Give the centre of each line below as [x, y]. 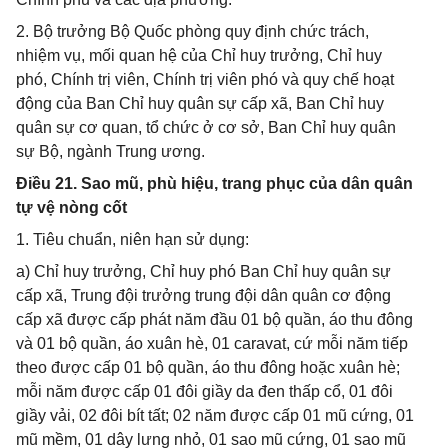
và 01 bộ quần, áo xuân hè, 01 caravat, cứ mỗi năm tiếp [212, 343]
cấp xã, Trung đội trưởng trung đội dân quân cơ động [203, 295]
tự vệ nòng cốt [71, 207]
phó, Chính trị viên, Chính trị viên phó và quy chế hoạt [205, 79]
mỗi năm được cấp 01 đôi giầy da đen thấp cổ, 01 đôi [204, 391]
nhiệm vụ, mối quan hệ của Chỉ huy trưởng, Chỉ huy [199, 55]
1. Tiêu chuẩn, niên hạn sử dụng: [132, 239]
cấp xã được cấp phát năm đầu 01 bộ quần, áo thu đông [214, 319]
